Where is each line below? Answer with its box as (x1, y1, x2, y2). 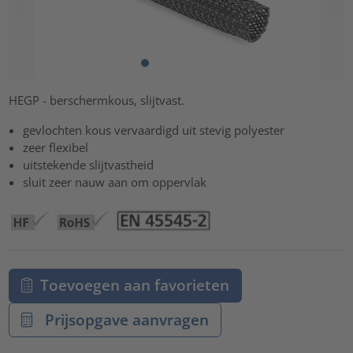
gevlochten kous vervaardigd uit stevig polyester (23, 122, 285, 139)
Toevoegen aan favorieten (39, 275, 229, 295)
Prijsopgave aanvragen (40, 309, 209, 329)
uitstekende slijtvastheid (23, 157, 154, 173)
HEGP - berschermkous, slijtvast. (9, 92, 185, 109)
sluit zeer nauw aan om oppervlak (23, 174, 207, 191)
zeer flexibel (23, 139, 89, 156)
